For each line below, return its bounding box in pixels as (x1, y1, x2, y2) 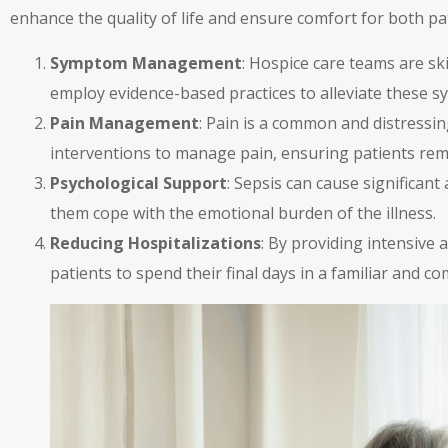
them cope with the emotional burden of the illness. (50, 201, 436, 224)
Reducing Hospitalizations (50, 231, 261, 254)
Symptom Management (50, 51, 242, 74)
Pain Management (50, 111, 199, 134)
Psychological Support (50, 171, 227, 194)
